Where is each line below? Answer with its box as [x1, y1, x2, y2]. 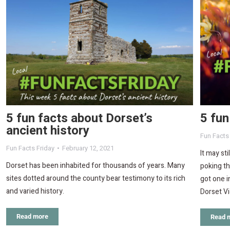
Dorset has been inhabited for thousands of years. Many [6, 160, 185, 171]
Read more [16, 213, 48, 221]
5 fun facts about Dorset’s [6, 109, 152, 128]
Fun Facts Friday [6, 143, 54, 154]
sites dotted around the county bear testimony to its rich [6, 173, 185, 184]
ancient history [6, 122, 89, 140]
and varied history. [6, 186, 64, 197]
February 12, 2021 [62, 143, 114, 154]
